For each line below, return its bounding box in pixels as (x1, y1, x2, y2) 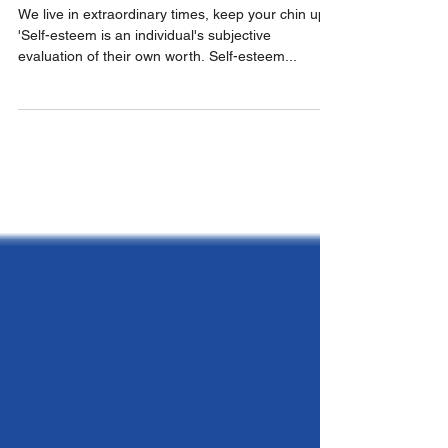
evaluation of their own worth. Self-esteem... (18, 84, 297, 100)
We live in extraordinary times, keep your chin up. (18, 42, 330, 58)
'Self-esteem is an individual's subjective (18, 63, 271, 79)
